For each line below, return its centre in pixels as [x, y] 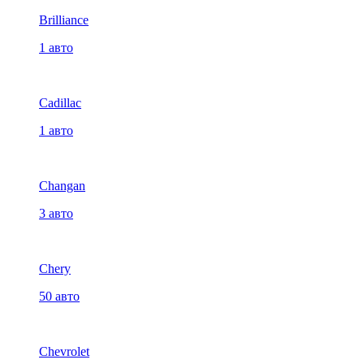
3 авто [56, 213]
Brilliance [64, 20]
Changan [62, 186]
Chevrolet [64, 351]
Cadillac [60, 103]
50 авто [59, 296]
